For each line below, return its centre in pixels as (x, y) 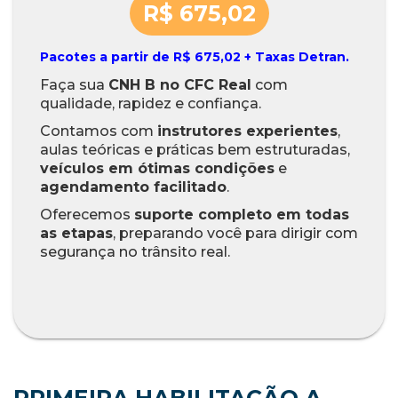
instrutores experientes (247, 131)
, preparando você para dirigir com (235, 234)
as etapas (76, 234)
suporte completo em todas (242, 215)
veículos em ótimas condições (157, 169)
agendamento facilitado (133, 187)
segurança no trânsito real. (135, 252)
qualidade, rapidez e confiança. (151, 104)
